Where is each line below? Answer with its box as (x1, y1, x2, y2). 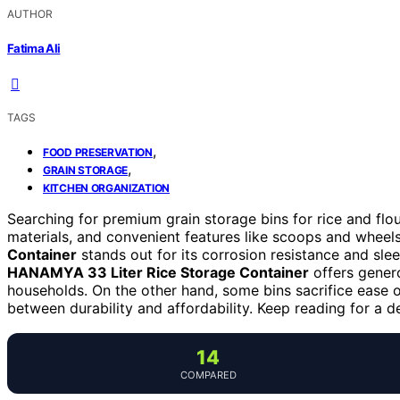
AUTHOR (7, 7, 53, 21)
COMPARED (179, 368, 237, 381)
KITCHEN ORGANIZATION (43, 180, 170, 195)
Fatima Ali (7, 40, 61, 55)
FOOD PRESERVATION (43, 145, 153, 159)
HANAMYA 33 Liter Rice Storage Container (7, 262, 309, 281)
